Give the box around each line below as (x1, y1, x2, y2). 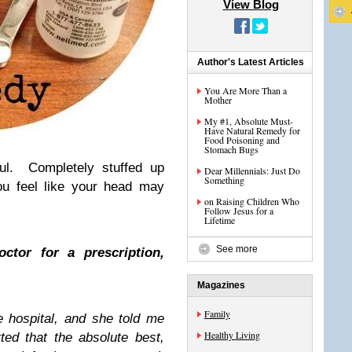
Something (204, 174, 244, 186)
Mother (204, 93, 232, 106)
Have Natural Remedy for (204, 124, 300, 137)
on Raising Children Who (204, 195, 299, 207)
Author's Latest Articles (197, 57, 304, 68)
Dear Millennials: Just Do (204, 164, 300, 177)
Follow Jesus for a (204, 204, 273, 217)
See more (216, 244, 258, 255)
